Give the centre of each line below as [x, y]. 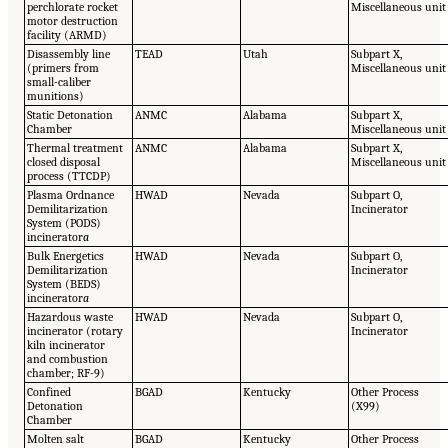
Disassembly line [69, 53]
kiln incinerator [66, 344]
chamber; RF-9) [66, 372]
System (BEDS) [64, 283]
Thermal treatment [75, 147]
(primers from [63, 67]
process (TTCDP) [69, 175]
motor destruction [73, 20]
